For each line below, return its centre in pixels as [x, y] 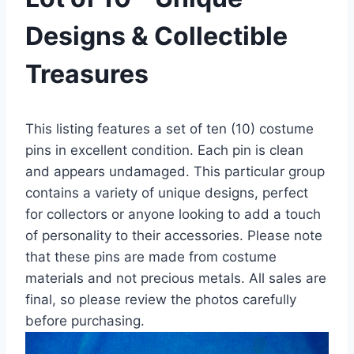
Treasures [87, 73]
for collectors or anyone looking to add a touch [173, 214]
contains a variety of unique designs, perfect [167, 192]
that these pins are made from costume [151, 256]
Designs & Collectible [156, 36]
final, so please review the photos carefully [161, 299]
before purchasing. [85, 320]
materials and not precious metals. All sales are [176, 278]
